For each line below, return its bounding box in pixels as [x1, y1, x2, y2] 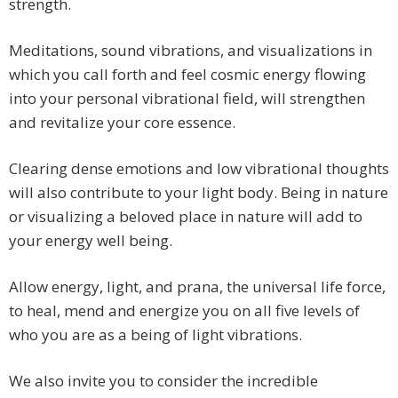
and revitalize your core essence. [9, 112, 235, 133]
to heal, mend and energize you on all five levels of [9, 300, 360, 322]
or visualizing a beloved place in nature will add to [9, 206, 362, 227]
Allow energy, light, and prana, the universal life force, [9, 276, 386, 298]
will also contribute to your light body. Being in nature [9, 182, 388, 203]
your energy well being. [9, 230, 172, 251]
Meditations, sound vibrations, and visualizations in [9, 40, 372, 61]
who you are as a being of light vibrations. [9, 324, 302, 346]
